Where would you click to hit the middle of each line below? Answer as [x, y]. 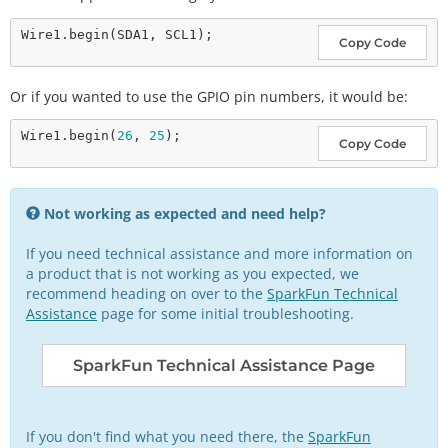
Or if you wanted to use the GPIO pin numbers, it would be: [209, 96]
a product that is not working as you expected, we [192, 274]
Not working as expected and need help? [185, 214]
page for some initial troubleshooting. [225, 314]
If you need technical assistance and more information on [219, 254]
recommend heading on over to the [146, 294]
